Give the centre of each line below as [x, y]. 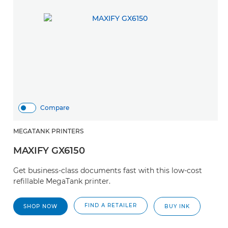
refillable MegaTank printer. [62, 181]
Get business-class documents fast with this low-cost [108, 170]
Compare [55, 108]
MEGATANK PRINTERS [48, 131]
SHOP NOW [40, 206]
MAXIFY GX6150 [49, 151]
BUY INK [177, 206]
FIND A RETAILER [111, 205]
